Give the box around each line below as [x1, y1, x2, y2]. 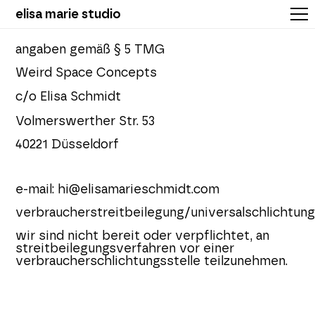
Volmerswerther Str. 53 [15, 115, 155, 129]
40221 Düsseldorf [15, 139, 120, 152]
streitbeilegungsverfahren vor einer [15, 243, 235, 256]
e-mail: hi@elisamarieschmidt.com [15, 184, 220, 197]
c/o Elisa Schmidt [15, 91, 122, 104]
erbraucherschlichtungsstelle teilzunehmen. [23, 255, 288, 269]
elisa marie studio [15, 8, 122, 21]
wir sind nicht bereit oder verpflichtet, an [15, 230, 270, 243]
